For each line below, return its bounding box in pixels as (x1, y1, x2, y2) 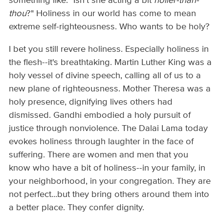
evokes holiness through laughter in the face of (9, 137, 194, 146)
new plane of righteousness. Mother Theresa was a (9, 84, 211, 93)
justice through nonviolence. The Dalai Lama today (9, 124, 208, 133)
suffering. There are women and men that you (9, 150, 189, 159)
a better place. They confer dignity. (9, 203, 145, 212)
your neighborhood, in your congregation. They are (9, 176, 211, 186)
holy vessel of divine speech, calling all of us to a (9, 71, 201, 80)
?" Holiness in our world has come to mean (26, 9, 197, 19)
